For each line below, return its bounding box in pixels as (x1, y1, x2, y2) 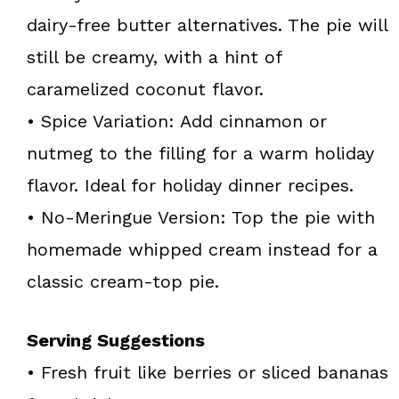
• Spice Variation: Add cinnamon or (27, 110, 327, 132)
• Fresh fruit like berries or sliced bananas (27, 361, 388, 383)
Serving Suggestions (27, 329, 205, 351)
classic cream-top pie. (27, 270, 219, 292)
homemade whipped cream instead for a (27, 238, 378, 260)
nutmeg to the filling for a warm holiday (27, 142, 374, 164)
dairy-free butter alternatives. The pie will (27, 13, 387, 36)
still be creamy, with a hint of (27, 45, 281, 68)
